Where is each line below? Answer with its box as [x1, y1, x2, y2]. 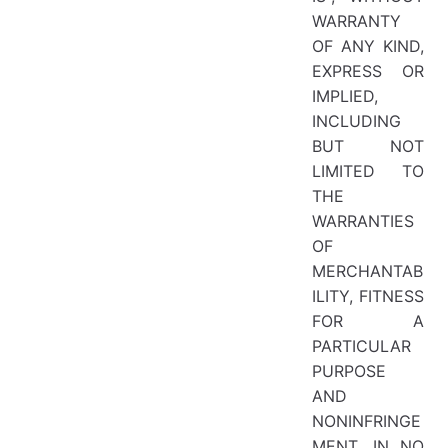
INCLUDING [312, 110, 401, 131]
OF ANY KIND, [312, 35, 424, 56]
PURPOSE [312, 360, 386, 381]
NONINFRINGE [312, 410, 421, 431]
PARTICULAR [312, 335, 411, 356]
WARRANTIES [312, 210, 414, 231]
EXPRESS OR [312, 60, 424, 81]
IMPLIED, [312, 85, 378, 106]
